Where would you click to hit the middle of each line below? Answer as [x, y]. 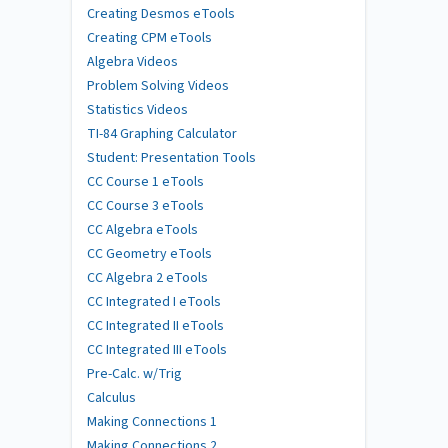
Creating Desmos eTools [161, 13]
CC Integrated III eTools [157, 349]
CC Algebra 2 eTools [147, 277]
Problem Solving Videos [158, 85]
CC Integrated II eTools [155, 325]
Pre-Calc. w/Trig [134, 373]
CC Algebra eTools [142, 229]
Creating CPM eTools [149, 37]
